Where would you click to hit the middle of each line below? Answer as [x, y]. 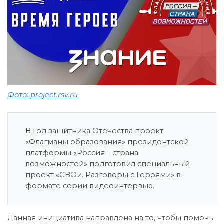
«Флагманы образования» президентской [107, 142]
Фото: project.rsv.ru [43, 95]
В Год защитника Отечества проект [94, 131]
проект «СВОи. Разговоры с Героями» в [103, 175]
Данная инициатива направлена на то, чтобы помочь [110, 218]
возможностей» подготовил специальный [108, 164]
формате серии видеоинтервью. [90, 186]
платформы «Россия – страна [82, 153]
